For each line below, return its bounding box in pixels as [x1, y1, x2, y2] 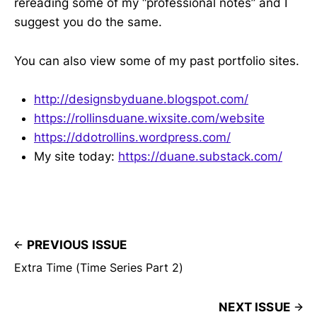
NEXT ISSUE [219, 299, 290, 314]
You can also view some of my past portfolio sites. [14, 53, 299, 68]
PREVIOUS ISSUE [27, 237, 127, 252]
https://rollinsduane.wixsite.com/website [34, 110, 265, 125]
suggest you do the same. [14, 15, 162, 30]
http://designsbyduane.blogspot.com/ [34, 91, 248, 106]
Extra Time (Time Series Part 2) [14, 260, 183, 275]
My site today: [34, 149, 118, 163]
